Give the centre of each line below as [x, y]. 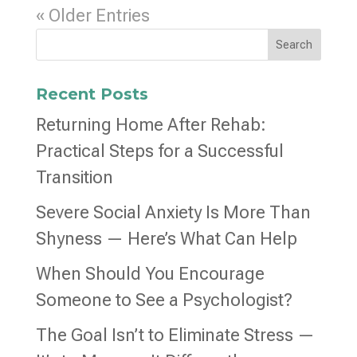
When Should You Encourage [150, 273]
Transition [74, 177]
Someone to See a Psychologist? [164, 300]
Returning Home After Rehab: [151, 124]
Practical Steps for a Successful [159, 151]
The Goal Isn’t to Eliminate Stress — [175, 335]
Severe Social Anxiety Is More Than [173, 212]
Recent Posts [92, 94]
